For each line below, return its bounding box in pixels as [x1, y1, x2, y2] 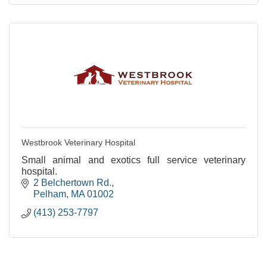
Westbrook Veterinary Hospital [21, 138, 135, 147]
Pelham [33, 189, 66, 199]
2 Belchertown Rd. [33, 178, 111, 188]
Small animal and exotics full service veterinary [21, 155, 246, 165]
